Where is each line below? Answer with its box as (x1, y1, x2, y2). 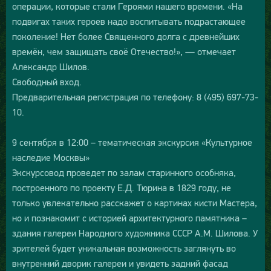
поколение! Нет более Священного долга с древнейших (12, 31, 240, 42)
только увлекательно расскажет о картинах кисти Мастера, (12, 197, 257, 209)
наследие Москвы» (12, 152, 90, 163)
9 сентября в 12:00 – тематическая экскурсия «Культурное (12, 137, 252, 148)
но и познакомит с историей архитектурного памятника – (12, 212, 247, 224)
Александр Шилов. (12, 61, 90, 73)
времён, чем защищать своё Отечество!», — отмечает (12, 46, 236, 57)
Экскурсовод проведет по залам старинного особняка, (12, 167, 236, 178)
